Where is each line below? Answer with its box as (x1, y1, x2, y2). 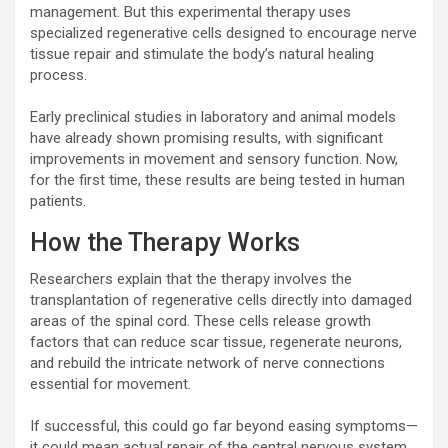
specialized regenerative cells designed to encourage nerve (30, 23, 417, 42)
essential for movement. (30, 374, 191, 393)
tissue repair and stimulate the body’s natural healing (30, 44, 374, 63)
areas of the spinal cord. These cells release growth (30, 311, 371, 330)
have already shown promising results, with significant (30, 128, 383, 147)
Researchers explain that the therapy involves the (30, 269, 352, 288)
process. (30, 65, 87, 84)
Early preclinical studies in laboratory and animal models (30, 107, 396, 126)
